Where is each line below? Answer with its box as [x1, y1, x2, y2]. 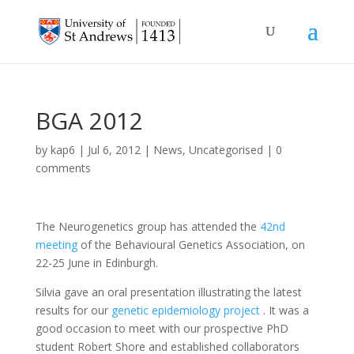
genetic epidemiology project [111, 303, 260, 318]
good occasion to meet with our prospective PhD [35, 321, 288, 336]
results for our [35, 303, 111, 318]
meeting [35, 237, 77, 252]
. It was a [259, 303, 309, 318]
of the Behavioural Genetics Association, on [77, 237, 305, 252]
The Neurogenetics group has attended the [35, 219, 260, 234]
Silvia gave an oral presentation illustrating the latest [35, 284, 302, 299]
